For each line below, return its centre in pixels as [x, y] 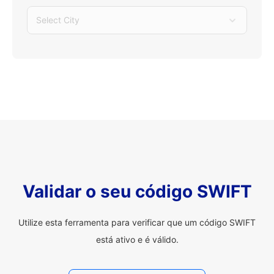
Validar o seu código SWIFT [137, 191]
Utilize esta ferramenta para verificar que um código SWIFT [137, 222]
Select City [58, 20]
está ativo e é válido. [137, 239]
